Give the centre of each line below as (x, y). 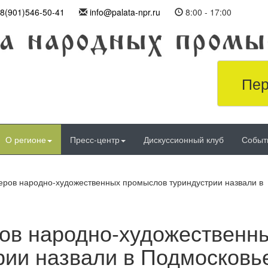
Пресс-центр (95, 140)
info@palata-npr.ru (125, 12)
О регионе (26, 140)
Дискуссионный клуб (184, 140)
